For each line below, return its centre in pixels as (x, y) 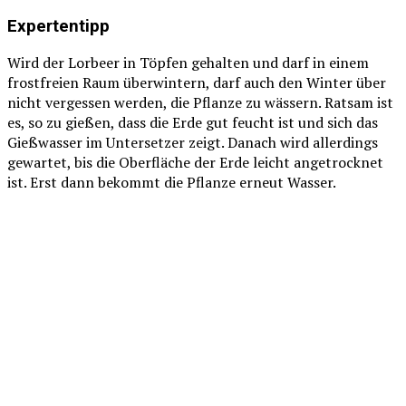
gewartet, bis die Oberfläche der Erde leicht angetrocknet (195, 163)
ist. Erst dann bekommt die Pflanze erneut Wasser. (172, 183)
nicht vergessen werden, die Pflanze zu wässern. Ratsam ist (200, 103)
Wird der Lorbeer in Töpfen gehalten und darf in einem (188, 63)
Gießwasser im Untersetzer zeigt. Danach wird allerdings (193, 143)
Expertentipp (58, 26)
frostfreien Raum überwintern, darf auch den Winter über (197, 83)
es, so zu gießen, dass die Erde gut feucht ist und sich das (193, 123)
